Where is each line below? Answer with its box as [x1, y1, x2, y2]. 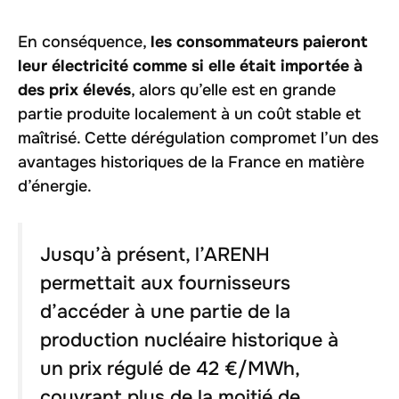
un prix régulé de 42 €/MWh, [40, 355, 299, 381]
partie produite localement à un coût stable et [18, 103, 361, 124]
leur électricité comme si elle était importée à [18, 55, 362, 76]
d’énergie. [18, 175, 92, 196]
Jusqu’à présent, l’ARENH [40, 241, 270, 267]
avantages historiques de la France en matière [18, 151, 364, 172]
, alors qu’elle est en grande [131, 79, 336, 100]
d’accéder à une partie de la [40, 298, 290, 324]
